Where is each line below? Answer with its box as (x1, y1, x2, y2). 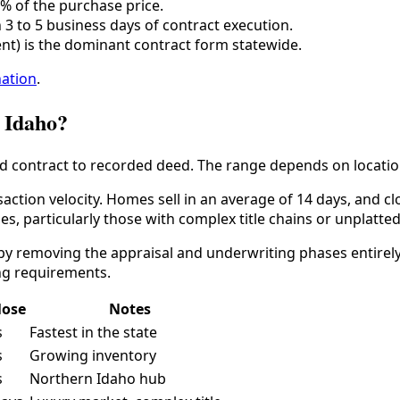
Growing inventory (29, 345, 156, 365)
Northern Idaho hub (29, 368, 166, 388)
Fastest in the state (29, 321, 157, 342)
